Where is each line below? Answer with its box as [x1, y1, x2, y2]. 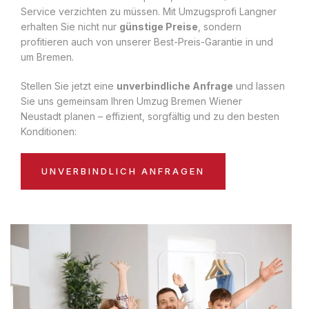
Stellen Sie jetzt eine [21, 79, 117, 92]
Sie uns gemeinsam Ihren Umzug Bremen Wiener [21, 94, 242, 107]
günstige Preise [119, 20, 198, 32]
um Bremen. [21, 50, 74, 63]
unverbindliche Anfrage [117, 79, 233, 92]
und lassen [233, 79, 285, 92]
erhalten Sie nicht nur [21, 20, 119, 32]
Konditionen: [21, 125, 77, 137]
